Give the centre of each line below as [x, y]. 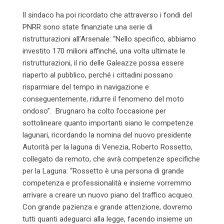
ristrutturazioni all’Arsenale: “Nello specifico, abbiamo [109, 39]
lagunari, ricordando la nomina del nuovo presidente [107, 135]
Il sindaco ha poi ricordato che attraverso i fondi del [107, 15]
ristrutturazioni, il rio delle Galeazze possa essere [103, 63]
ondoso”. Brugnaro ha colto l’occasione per [94, 111]
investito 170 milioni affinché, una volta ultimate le [104, 51]
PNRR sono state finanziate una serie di [87, 27]
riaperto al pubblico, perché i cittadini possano [98, 75]
